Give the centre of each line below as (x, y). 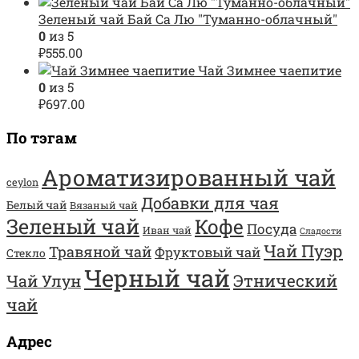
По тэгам (42, 138)
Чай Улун (44, 281)
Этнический (285, 281)
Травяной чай (100, 252)
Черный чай (157, 278)
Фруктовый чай (208, 252)
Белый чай (36, 205)
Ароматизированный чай (189, 178)
